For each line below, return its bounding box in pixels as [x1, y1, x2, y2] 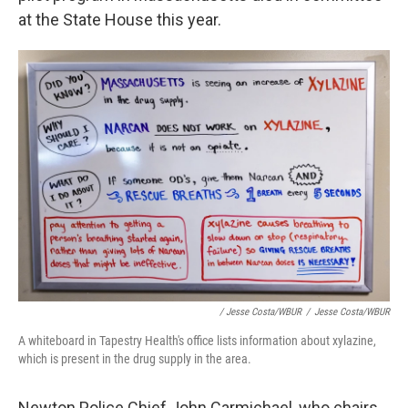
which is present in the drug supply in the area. [18, 352, 251, 367]
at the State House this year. [18, 9, 221, 29]
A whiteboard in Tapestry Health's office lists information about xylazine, [18, 333, 376, 349]
